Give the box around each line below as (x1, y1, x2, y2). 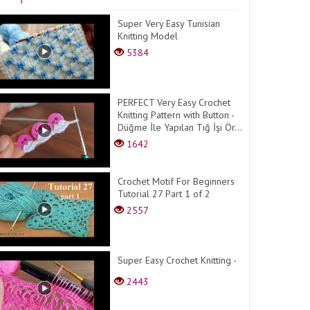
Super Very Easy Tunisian (118, 17, 221, 30)
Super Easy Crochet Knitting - (118, 253, 237, 266)
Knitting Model (118, 30, 179, 42)
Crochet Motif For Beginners (118, 174, 235, 188)
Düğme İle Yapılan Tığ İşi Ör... (118, 120, 243, 134)
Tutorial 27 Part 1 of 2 (118, 187, 211, 200)
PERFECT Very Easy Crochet (118, 95, 231, 109)
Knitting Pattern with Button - (118, 108, 235, 121)
